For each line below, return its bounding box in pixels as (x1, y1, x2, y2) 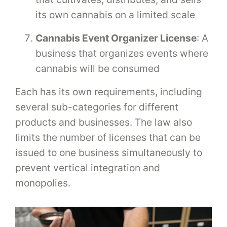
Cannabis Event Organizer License (35, 31, 197, 44)
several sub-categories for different (15, 100, 178, 113)
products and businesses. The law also (15, 116, 192, 128)
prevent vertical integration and (15, 161, 160, 174)
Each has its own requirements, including (15, 85, 202, 98)
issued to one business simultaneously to (15, 146, 202, 159)
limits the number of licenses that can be (15, 131, 201, 143)
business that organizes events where (35, 47, 208, 59)
